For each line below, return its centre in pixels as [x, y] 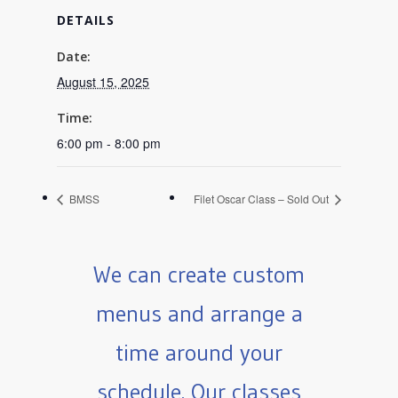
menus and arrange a [199, 314]
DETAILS [86, 20]
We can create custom [199, 275]
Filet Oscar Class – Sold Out [263, 199]
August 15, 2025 [103, 82]
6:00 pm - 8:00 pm [109, 143]
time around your [199, 353]
